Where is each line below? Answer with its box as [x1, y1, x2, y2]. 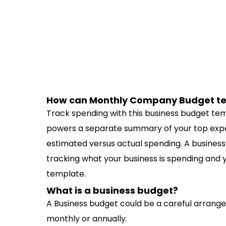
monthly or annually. [46, 213, 127, 224]
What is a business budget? [46, 184, 178, 197]
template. [46, 168, 86, 180]
